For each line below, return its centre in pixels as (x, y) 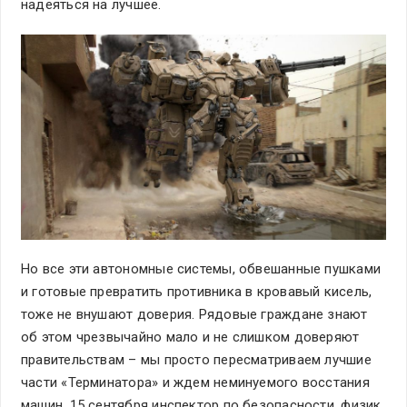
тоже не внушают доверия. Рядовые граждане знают (194, 315)
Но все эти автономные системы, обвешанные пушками (201, 269)
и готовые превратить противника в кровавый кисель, (197, 292)
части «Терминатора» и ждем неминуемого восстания (195, 383)
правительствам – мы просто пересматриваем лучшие (196, 360)
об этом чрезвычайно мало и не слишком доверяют (190, 338)
